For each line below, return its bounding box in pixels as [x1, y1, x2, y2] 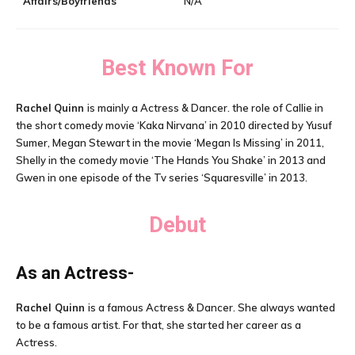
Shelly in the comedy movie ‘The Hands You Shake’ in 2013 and [16, 154, 326, 166]
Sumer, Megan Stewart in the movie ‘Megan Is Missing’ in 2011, [16, 136, 324, 149]
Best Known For [101, 55, 254, 81]
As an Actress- [16, 263, 134, 283]
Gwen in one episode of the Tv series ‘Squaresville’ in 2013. [16, 171, 307, 184]
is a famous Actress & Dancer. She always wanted [88, 301, 335, 314]
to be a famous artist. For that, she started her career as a [16, 319, 301, 331]
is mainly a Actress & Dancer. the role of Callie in [87, 101, 323, 114]
